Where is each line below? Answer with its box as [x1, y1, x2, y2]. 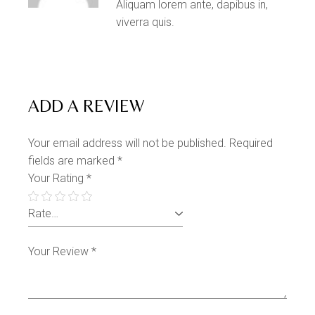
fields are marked [28, 154, 118, 167]
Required [229, 136, 274, 150]
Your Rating [28, 172, 87, 185]
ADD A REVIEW [28, 96, 145, 116]
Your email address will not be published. [28, 136, 227, 150]
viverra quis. [116, 15, 175, 29]
